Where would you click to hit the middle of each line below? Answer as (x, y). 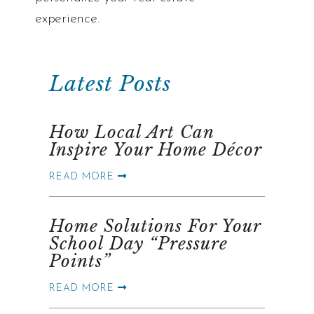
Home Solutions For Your (155, 226)
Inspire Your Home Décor (156, 149)
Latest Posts (110, 83)
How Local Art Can (131, 132)
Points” (80, 261)
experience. (67, 19)
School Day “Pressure (138, 243)
